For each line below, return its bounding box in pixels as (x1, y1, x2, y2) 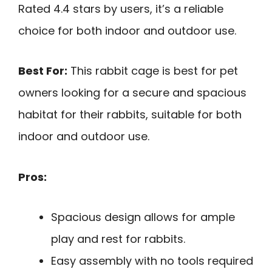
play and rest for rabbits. (51, 231, 185, 247)
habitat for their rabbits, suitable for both (18, 107, 242, 123)
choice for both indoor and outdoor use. (18, 22, 236, 38)
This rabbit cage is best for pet (67, 63, 238, 79)
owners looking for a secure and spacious (18, 85, 246, 101)
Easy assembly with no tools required (51, 253, 253, 269)
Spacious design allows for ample (51, 209, 235, 225)
